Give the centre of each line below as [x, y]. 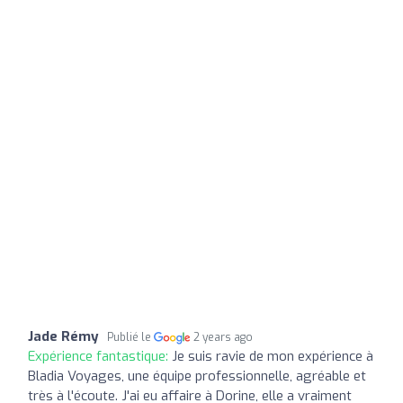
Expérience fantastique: [100, 356]
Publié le [130, 337]
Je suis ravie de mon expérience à [273, 356]
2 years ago [224, 337]
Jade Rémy [63, 336]
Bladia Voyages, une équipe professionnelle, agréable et [197, 376]
